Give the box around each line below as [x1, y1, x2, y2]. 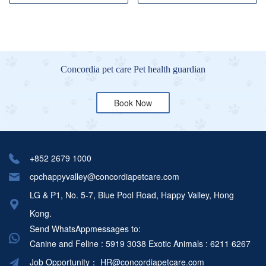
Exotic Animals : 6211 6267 [148, 237, 251, 250]
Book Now [114, 97, 152, 109]
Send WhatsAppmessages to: [30, 223, 141, 235]
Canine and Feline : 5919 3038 [30, 237, 146, 250]
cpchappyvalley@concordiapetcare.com [30, 170, 179, 183]
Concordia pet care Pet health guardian [61, 64, 205, 75]
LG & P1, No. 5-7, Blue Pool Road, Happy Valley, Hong [30, 189, 234, 201]
